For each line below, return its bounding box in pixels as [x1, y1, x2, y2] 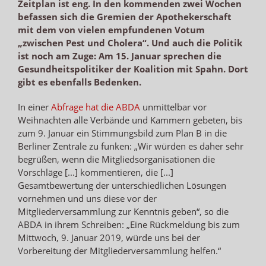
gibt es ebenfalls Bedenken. [18, 75, 141, 88]
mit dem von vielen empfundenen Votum [18, 23, 205, 36]
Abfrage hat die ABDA [51, 100, 140, 113]
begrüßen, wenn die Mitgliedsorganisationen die [18, 153, 215, 165]
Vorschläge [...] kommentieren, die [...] [18, 166, 173, 178]
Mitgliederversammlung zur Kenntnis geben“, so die [18, 205, 229, 217]
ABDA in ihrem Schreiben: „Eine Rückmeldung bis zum [18, 218, 240, 230]
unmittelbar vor [140, 100, 207, 113]
